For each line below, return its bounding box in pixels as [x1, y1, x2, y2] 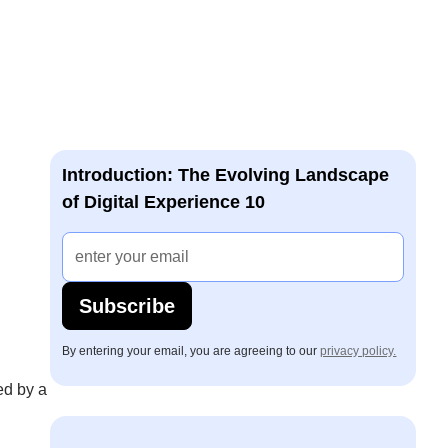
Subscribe [79, 295, 176, 317]
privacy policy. [320, 344, 397, 358]
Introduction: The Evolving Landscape [62, 165, 390, 185]
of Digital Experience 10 [62, 192, 266, 212]
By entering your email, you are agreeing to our [62, 344, 321, 358]
